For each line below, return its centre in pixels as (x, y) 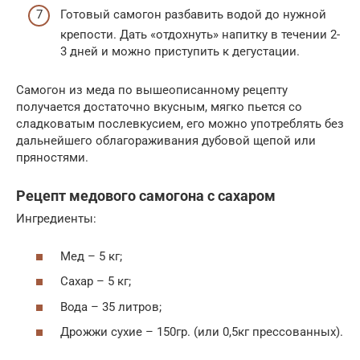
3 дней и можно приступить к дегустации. (180, 52)
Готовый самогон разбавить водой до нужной (193, 15)
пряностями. (52, 158)
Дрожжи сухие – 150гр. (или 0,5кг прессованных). (202, 332)
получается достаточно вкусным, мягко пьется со (159, 107)
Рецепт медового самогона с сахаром (146, 196)
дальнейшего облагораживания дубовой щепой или (166, 141)
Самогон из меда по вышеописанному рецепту (152, 90)
